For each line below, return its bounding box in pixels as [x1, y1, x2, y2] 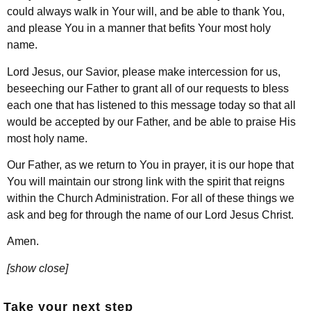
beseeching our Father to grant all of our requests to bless [7, 82, 289, 94]
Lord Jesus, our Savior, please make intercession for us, [7, 65, 280, 78]
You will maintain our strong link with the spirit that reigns [7, 175, 285, 187]
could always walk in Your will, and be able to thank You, [7, 6, 285, 18]
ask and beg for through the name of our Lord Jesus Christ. [7, 208, 296, 221]
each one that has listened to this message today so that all [7, 99, 296, 111]
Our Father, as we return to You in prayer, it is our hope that [7, 158, 294, 171]
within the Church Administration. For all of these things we [7, 192, 294, 204]
